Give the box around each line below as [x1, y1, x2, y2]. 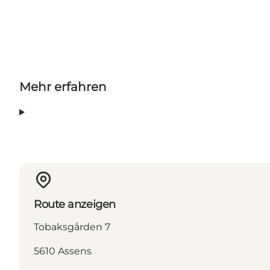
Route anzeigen [34, 198, 116, 212]
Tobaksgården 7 [34, 221, 110, 233]
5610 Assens [34, 245, 92, 257]
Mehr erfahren [19, 80, 107, 95]
